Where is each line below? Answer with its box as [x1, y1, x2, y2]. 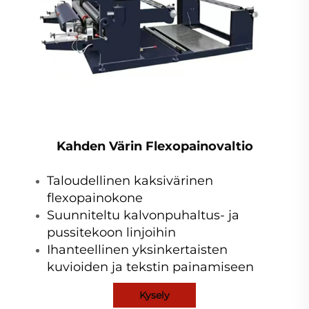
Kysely [139, 288, 170, 301]
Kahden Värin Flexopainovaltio [56, 138, 253, 154]
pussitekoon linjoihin [47, 224, 176, 240]
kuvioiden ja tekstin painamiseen [47, 259, 254, 275]
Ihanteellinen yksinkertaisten [47, 241, 228, 257]
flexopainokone [47, 190, 143, 206]
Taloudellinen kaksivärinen [47, 172, 213, 188]
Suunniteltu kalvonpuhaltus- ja [47, 207, 239, 223]
